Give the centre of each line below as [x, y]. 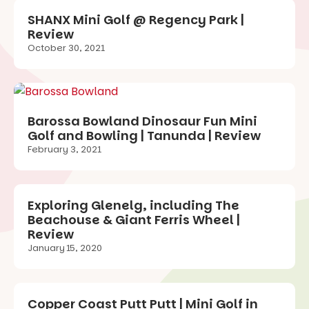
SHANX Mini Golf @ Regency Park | [136, 20]
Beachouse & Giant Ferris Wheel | [134, 220]
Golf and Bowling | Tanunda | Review [144, 136]
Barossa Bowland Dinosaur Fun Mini [142, 121]
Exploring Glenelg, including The [133, 206]
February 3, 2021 [64, 150]
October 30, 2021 [66, 48]
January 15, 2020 [65, 248]
